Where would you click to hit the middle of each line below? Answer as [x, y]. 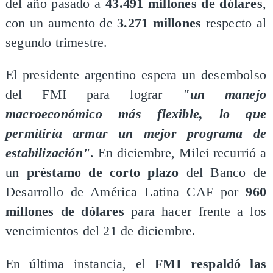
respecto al [234, 23]
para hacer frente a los [195, 212]
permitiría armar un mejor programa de [136, 134]
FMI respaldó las [211, 264]
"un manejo [225, 95]
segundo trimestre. [56, 42]
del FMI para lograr [94, 95]
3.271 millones [157, 23]
